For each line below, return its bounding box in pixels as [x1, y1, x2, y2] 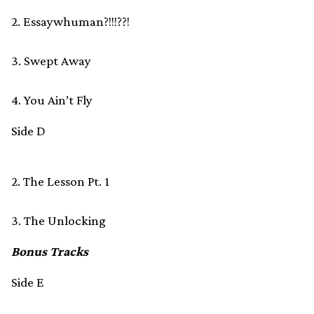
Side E [11, 275, 44, 290]
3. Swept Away [11, 53, 91, 69]
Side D [11, 123, 46, 139]
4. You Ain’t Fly [11, 93, 93, 108]
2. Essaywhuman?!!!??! [11, 14, 130, 29]
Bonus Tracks [11, 244, 88, 259]
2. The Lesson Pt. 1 [11, 174, 109, 189]
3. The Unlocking [11, 213, 106, 228]
